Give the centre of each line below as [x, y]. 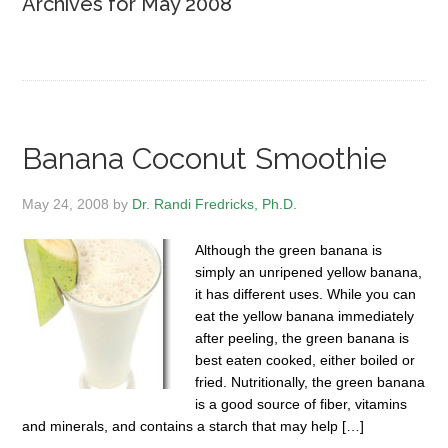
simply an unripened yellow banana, [309, 272]
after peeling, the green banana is [302, 338]
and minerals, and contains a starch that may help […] [193, 426]
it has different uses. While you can [306, 294]
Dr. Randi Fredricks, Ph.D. [215, 204]
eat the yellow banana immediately [305, 316]
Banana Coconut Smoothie [205, 158]
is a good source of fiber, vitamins [301, 404]
